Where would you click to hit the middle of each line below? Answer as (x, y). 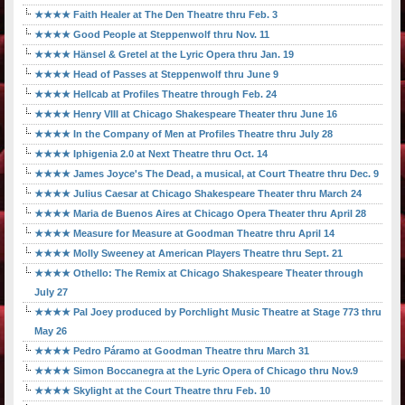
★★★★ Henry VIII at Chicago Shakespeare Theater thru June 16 (186, 114)
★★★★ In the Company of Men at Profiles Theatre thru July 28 (184, 134)
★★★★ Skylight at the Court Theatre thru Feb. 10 (152, 391)
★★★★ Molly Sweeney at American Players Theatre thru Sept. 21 (188, 254)
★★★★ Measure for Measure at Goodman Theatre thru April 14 (184, 234)
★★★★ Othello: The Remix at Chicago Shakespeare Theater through (199, 273)
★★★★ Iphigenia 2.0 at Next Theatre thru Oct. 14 (151, 154)
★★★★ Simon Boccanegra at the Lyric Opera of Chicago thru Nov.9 (196, 371)
